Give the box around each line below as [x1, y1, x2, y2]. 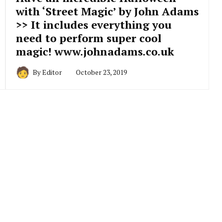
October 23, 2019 [75, 67, 127, 77]
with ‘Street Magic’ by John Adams [15, 4, 199, 19]
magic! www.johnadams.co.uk [15, 44, 174, 59]
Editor [42, 67, 62, 77]
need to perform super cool [15, 31, 162, 46]
